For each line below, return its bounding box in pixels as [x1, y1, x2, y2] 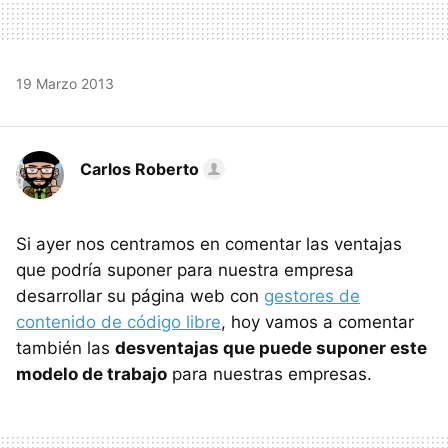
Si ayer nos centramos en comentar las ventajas [16, 233, 402, 254]
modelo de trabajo [16, 363, 167, 384]
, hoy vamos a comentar [221, 311, 414, 332]
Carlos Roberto [80, 158, 199, 179]
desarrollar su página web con [16, 285, 264, 306]
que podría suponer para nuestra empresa [16, 259, 354, 280]
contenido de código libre [16, 311, 221, 332]
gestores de [264, 285, 360, 306]
